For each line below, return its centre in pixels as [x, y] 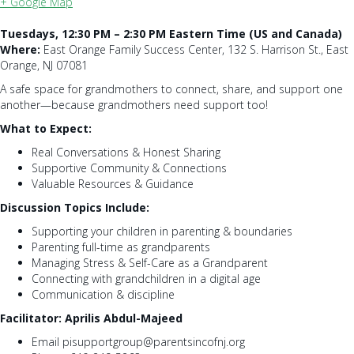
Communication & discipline [103, 294]
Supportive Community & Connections [129, 168]
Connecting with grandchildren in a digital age [146, 278]
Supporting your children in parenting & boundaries [162, 231]
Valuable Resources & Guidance [113, 183]
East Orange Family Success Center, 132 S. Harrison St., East [194, 49]
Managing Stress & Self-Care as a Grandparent [150, 262]
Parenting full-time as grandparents [121, 247]
